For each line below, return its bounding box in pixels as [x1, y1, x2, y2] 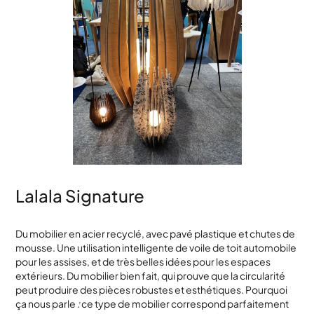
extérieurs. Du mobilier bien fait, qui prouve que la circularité [15, 269, 286, 282]
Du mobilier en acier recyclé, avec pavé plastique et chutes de [15, 227, 296, 240]
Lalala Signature [15, 185, 145, 206]
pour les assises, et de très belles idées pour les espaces [15, 255, 271, 268]
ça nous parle [15, 297, 78, 310]
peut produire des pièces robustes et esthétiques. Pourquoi [15, 283, 288, 296]
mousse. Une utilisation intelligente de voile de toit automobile [15, 241, 297, 254]
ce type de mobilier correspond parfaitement [80, 297, 289, 310]
